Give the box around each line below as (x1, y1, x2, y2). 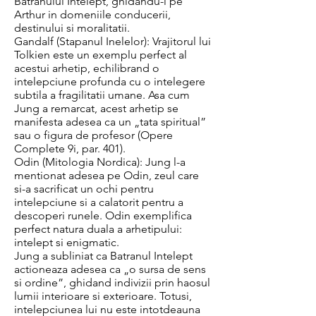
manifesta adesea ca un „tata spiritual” (14, 115, 206, 128)
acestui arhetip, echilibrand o (14, 61, 159, 75)
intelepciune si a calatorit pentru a (14, 195, 183, 209)
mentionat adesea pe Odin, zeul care (14, 169, 199, 182)
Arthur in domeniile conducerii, (14, 8, 171, 21)
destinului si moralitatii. (14, 21, 130, 35)
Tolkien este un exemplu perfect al (14, 48, 187, 61)
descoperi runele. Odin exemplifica (14, 209, 192, 222)
